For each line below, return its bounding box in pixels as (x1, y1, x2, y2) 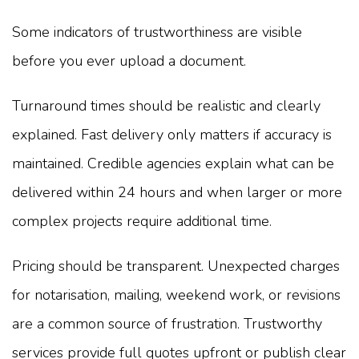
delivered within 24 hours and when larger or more (12, 183, 342, 203)
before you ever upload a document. (12, 51, 246, 71)
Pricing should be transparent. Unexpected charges (12, 256, 340, 276)
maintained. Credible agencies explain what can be (12, 154, 334, 174)
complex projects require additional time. (12, 212, 272, 232)
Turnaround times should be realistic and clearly (12, 96, 321, 116)
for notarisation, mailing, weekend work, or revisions (12, 285, 341, 305)
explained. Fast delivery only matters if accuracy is (12, 125, 332, 145)
